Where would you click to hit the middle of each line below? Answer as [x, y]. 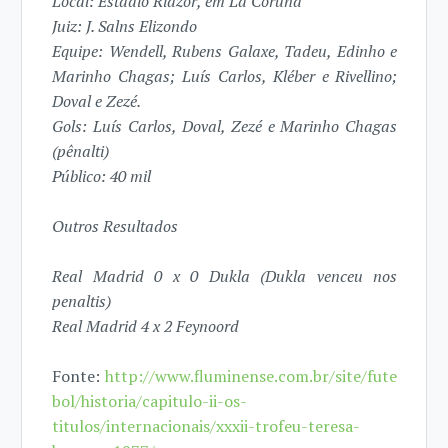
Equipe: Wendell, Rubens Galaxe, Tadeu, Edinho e [225, 51]
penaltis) [82, 301]
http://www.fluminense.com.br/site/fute [251, 376]
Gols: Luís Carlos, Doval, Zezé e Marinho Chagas [225, 126]
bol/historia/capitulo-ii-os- [150, 401]
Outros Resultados [115, 226]
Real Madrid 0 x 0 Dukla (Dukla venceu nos [225, 276]
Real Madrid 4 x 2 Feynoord [146, 326]
